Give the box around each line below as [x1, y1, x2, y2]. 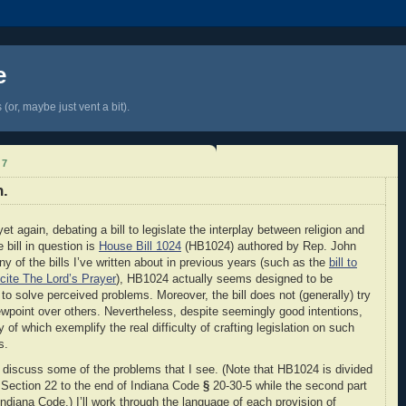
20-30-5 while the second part [209, 379, 367, 392]
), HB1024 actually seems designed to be [116, 273, 333, 286]
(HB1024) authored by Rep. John [181, 240, 356, 254]
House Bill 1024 [99, 240, 181, 254]
